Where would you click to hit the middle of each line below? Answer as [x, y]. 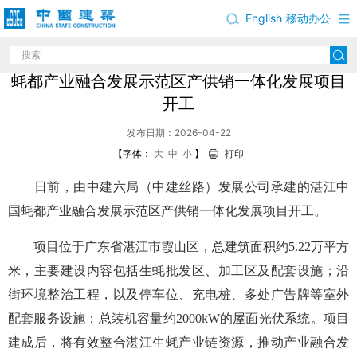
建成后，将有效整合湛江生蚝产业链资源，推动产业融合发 [178, 342]
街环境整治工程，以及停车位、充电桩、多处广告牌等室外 [178, 294]
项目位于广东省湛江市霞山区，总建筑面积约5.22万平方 [178, 247]
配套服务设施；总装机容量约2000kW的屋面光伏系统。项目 [178, 318]
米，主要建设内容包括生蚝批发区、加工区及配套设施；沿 [178, 271]
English [264, 18]
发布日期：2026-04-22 [178, 133]
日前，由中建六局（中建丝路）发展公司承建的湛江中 [178, 187]
